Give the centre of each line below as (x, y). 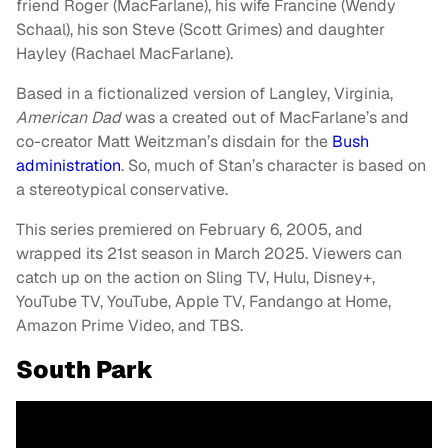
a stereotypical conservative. (122, 189)
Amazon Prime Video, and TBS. (129, 325)
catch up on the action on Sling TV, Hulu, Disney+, (195, 277)
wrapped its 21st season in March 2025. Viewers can (209, 253)
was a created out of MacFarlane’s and (265, 117)
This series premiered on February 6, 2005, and (189, 229)
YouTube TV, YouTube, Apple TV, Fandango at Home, (203, 301)
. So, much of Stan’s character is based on (273, 165)
